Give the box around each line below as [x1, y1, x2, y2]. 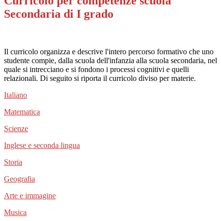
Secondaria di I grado [4, 7, 113, 20]
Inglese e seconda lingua [4, 141, 80, 149]
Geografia [4, 174, 35, 183]
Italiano [4, 90, 27, 99]
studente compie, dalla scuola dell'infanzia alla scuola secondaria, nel [4, 56, 217, 65]
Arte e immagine [4, 191, 56, 200]
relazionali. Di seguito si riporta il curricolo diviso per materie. [4, 74, 198, 82]
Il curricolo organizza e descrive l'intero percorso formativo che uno [4, 47, 214, 56]
